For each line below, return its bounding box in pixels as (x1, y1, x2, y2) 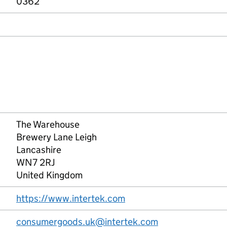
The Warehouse (16, 119, 80, 130)
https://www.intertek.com (16, 193, 125, 204)
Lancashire (16, 144, 61, 156)
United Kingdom (16, 169, 83, 181)
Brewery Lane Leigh (16, 131, 97, 143)
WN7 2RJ (16, 157, 55, 168)
